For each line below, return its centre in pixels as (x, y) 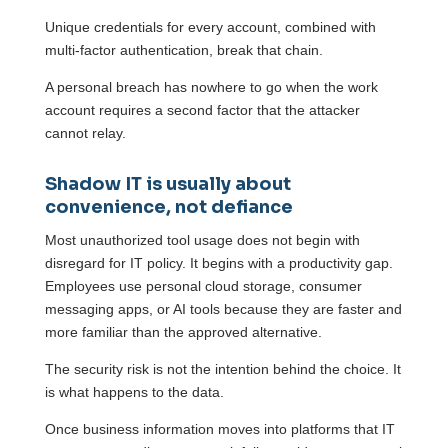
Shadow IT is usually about (167, 184)
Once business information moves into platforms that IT (219, 429)
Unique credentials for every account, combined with (210, 27)
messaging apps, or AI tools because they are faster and (223, 309)
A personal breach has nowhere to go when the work (211, 87)
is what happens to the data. (136, 392)
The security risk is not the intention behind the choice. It (222, 369)
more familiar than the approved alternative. (183, 332)
